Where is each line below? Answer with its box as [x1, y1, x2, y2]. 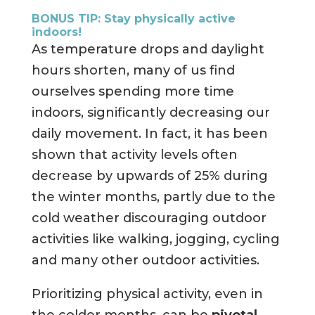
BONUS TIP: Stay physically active [31, 12, 236, 26]
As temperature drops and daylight [31, 41, 264, 58]
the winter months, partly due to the [31, 189, 276, 205]
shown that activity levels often [31, 147, 238, 163]
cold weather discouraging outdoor [31, 210, 266, 226]
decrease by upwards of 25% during [31, 168, 268, 184]
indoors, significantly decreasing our [31, 105, 270, 121]
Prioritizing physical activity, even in [31, 286, 263, 302]
